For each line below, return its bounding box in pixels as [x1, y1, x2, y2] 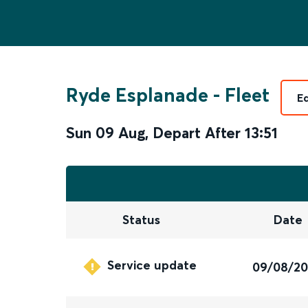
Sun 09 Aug [66, 123, 145, 142]
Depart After [153, 123, 241, 142]
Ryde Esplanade [66, 83, 208, 107]
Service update [107, 257, 197, 274]
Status [122, 212, 160, 228]
